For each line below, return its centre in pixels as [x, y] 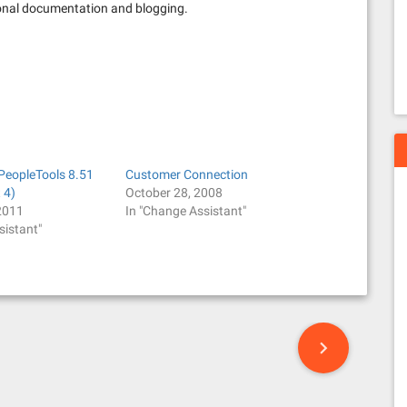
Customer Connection [186, 174]
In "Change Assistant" [185, 211]
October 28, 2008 [174, 193]
